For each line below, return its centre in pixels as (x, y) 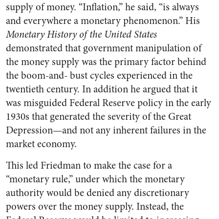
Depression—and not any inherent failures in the (106, 131)
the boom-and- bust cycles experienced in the (99, 76)
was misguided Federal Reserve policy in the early (109, 103)
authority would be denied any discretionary (98, 193)
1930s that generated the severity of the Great (99, 117)
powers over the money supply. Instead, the (95, 207)
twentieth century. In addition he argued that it (102, 89)
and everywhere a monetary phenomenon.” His (103, 21)
